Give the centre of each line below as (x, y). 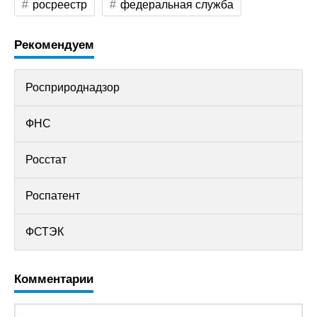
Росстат (46, 160)
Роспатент (53, 196)
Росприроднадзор (73, 87)
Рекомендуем (54, 45)
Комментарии (54, 279)
